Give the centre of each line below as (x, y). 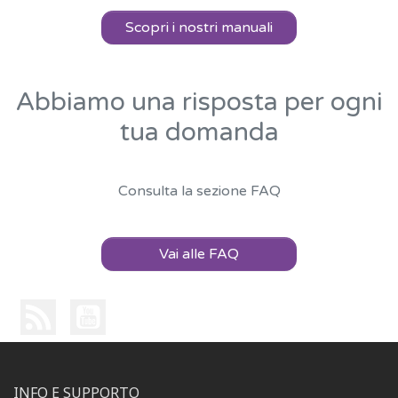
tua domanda (199, 133)
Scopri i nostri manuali (199, 28)
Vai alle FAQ (199, 255)
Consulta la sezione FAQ (199, 191)
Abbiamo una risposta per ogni (199, 103)
